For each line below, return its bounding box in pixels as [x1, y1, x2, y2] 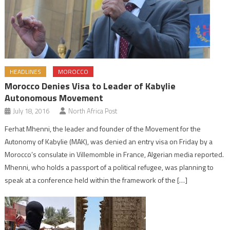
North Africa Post [68, 106, 118, 117]
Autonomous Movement [5, 91, 104, 105]
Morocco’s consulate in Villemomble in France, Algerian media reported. [5, 149, 224, 160]
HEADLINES [10, 67, 42, 77]
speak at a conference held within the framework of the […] [5, 175, 188, 186]
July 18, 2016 [13, 106, 50, 117]
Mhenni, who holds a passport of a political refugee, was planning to [5, 162, 214, 173]
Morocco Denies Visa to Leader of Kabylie [5, 79, 176, 93]
